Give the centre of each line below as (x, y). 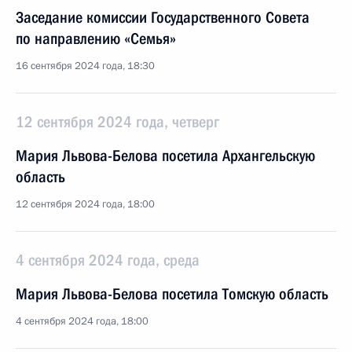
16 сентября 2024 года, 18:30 (85, 66)
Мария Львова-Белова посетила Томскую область (172, 294)
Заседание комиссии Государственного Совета (163, 17)
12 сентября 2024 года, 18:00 (85, 204)
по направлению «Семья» (96, 38)
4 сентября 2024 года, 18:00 (82, 321)
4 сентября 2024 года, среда (108, 260)
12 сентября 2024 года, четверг (117, 122)
